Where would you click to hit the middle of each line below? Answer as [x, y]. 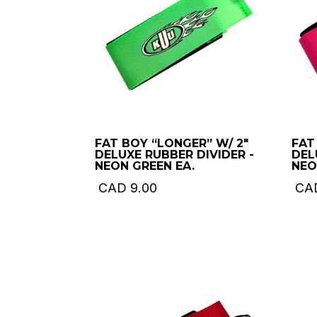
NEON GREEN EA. [145, 166]
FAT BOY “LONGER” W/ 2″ [172, 143]
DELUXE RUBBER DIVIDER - [175, 154]
